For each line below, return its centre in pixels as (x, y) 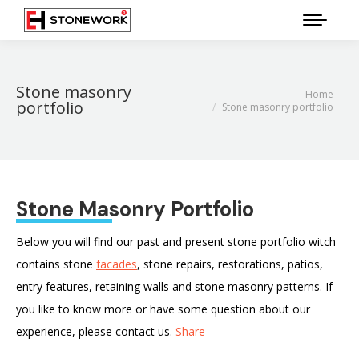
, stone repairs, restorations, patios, (230, 264)
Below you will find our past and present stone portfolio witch (176, 242)
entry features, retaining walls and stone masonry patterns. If (174, 286)
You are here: (219, 96)
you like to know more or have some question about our (163, 309)
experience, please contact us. (96, 331)
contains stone (56, 264)
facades (117, 264)
